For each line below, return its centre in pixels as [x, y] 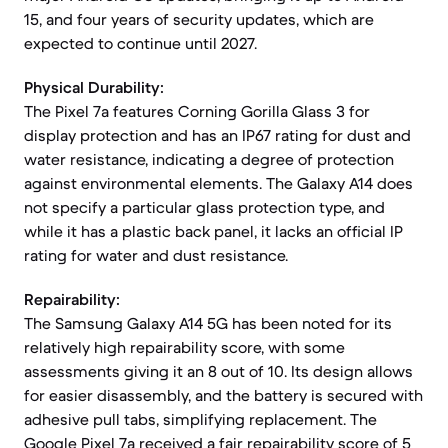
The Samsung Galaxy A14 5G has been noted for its [208, 323]
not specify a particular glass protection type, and [204, 207]
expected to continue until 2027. [140, 43]
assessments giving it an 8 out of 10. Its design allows [218, 371]
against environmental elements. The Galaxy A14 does [218, 183]
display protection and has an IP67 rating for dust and [217, 135]
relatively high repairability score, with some [184, 347]
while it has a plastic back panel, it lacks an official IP [213, 231]
